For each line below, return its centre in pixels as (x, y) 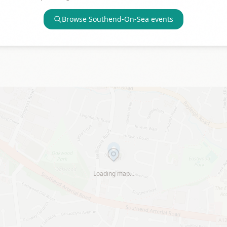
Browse (75, 19)
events (161, 19)
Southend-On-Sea (119, 19)
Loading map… (113, 174)
